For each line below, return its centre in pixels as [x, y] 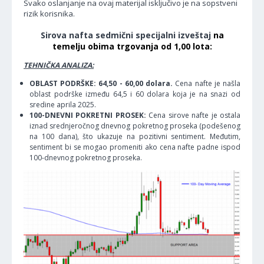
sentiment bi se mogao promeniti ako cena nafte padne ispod [135, 147]
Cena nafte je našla [207, 83]
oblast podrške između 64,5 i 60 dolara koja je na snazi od [135, 94]
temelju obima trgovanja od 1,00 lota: [132, 46]
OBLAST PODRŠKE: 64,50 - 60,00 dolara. [101, 83]
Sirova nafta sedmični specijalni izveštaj [126, 35]
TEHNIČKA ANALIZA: [59, 65]
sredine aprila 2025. [63, 105]
